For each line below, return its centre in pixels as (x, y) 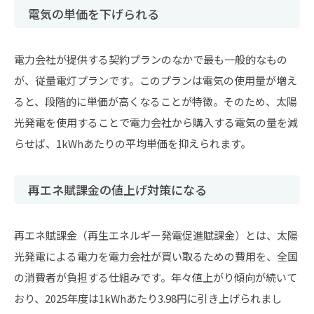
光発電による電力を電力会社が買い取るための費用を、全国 (156, 256)
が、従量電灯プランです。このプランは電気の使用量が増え (156, 80)
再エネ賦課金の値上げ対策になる (117, 190)
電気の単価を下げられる (94, 14)
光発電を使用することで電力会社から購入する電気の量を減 (156, 122)
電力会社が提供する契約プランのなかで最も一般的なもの (151, 59)
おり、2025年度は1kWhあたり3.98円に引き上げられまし (148, 298)
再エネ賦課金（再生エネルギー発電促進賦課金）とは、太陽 (156, 235)
